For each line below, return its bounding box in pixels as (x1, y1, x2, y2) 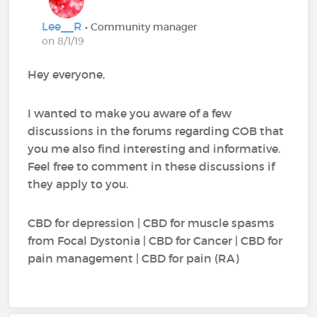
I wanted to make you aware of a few (28, 105, 232, 120)
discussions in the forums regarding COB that (28, 123, 284, 138)
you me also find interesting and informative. (28, 141, 281, 156)
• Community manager (85, 20, 198, 33)
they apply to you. (28, 176, 129, 191)
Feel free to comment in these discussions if (28, 158, 275, 173)
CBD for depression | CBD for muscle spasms (28, 215, 275, 230)
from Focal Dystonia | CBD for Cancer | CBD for (28, 233, 283, 248)
